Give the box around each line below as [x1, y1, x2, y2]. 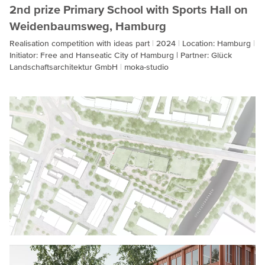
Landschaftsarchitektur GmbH [9, 62, 120, 72]
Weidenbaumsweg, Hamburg [9, 20, 166, 33]
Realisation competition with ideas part [9, 38, 152, 48]
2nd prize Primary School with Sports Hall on [9, 4, 248, 16]
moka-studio [124, 62, 169, 72]
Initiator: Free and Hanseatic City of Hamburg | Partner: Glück [9, 50, 232, 60]
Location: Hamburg [182, 38, 253, 48]
